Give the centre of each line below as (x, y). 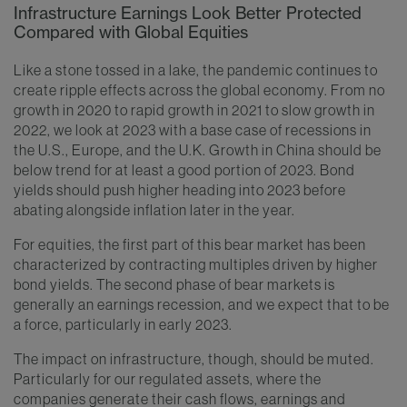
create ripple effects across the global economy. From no (199, 90)
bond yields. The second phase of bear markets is (174, 285)
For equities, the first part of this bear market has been (190, 245)
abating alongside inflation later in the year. (154, 210)
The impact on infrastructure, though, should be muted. (194, 359)
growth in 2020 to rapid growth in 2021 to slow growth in (194, 110)
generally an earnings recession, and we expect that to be (202, 305)
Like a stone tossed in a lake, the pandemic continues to (196, 70)
